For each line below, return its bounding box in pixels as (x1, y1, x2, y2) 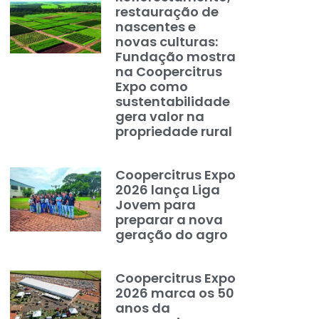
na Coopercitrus (115, 63, 223, 80)
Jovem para (115, 196, 197, 214)
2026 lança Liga (115, 181, 221, 199)
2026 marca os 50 (115, 284, 235, 302)
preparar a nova (115, 211, 224, 229)
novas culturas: (115, 33, 219, 51)
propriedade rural (115, 122, 233, 140)
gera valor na (115, 108, 205, 125)
